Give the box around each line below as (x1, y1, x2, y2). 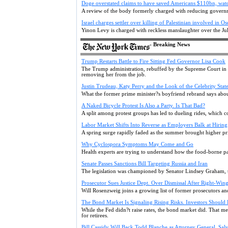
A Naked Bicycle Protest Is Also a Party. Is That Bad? (81, 103, 205, 108)
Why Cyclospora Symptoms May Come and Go (81, 141, 193, 147)
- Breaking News (150, 42, 190, 47)
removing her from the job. (81, 72, 146, 77)
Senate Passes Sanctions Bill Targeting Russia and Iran (81, 161, 208, 166)
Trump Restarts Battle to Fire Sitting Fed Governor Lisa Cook (81, 59, 225, 64)
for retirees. (81, 213, 108, 218)
